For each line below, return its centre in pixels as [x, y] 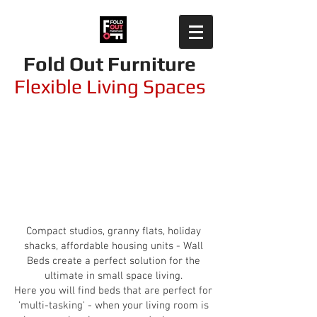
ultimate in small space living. [113, 276]
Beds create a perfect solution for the [113, 261]
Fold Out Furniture [110, 64]
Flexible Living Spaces [110, 86]
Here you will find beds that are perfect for [113, 291]
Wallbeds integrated [113, 165]
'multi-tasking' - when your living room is [113, 306]
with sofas [113, 185]
